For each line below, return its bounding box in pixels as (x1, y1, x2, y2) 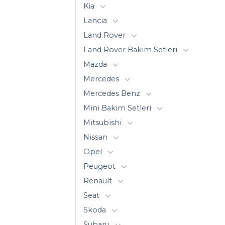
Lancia (83, 16, 107, 25)
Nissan (83, 132, 107, 142)
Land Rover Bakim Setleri (83, 45, 177, 54)
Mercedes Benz (83, 88, 140, 98)
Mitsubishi (83, 118, 122, 127)
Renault (83, 176, 112, 185)
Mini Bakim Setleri (83, 103, 151, 113)
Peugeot (83, 161, 116, 171)
